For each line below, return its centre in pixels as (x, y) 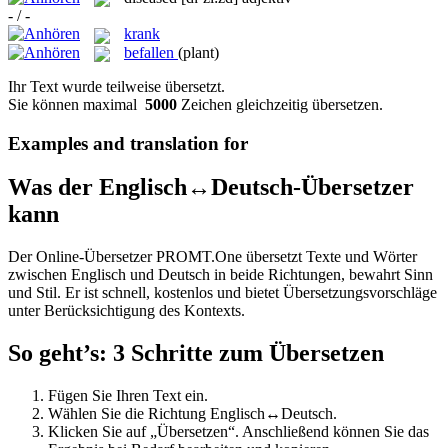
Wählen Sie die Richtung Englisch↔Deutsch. (192, 414)
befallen (149, 52)
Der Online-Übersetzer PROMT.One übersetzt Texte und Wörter (212, 257)
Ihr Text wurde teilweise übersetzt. (116, 86)
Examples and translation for (128, 143)
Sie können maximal (76, 104)
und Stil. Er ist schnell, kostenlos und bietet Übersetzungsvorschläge (222, 293)
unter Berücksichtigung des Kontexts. (126, 311)
